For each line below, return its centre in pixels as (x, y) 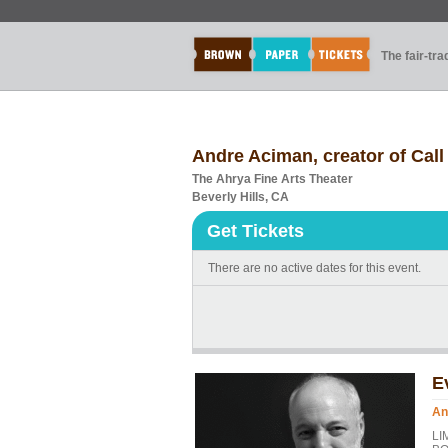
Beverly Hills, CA (240, 197)
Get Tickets (255, 231)
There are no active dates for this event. (314, 268)
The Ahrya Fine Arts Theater (272, 179)
